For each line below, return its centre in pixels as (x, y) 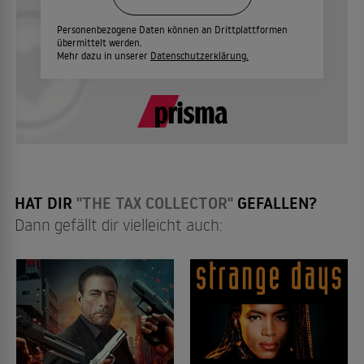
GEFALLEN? (275, 203)
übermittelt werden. (100, 43)
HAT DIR (45, 203)
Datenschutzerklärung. (199, 56)
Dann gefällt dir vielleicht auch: (119, 224)
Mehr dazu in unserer (104, 56)
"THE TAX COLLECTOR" (155, 203)
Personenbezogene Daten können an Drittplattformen (172, 30)
